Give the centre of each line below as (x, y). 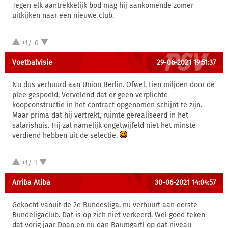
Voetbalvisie (32, 62)
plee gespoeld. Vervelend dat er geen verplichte (90, 95)
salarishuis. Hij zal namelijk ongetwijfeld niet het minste (104, 125)
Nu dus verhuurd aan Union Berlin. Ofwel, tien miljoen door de (113, 85)
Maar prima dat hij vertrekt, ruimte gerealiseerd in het (100, 115)
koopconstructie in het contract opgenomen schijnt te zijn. (107, 105)
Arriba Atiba (31, 182)
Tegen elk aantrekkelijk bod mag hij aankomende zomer (103, 5)
